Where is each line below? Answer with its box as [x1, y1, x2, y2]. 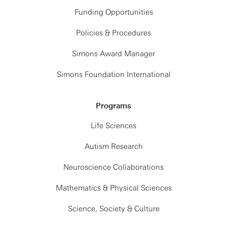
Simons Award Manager [72, 49, 155, 58]
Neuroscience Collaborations [63, 163, 164, 172]
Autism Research [84, 142, 143, 151]
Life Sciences [91, 121, 136, 130]
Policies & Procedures [76, 28, 151, 37]
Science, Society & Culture [67, 204, 160, 213]
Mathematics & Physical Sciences [55, 183, 172, 193]
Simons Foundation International [56, 70, 171, 79]
